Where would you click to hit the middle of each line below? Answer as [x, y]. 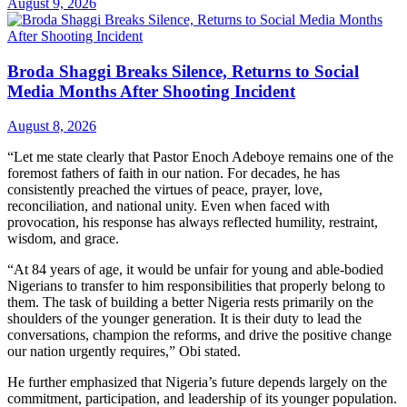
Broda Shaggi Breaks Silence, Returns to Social [183, 71]
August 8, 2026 [52, 126]
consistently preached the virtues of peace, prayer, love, [165, 190]
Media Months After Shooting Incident [151, 91]
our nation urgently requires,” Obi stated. [124, 352]
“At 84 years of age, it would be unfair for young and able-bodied [195, 270]
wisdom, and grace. [63, 239]
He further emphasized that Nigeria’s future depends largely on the [197, 382]
